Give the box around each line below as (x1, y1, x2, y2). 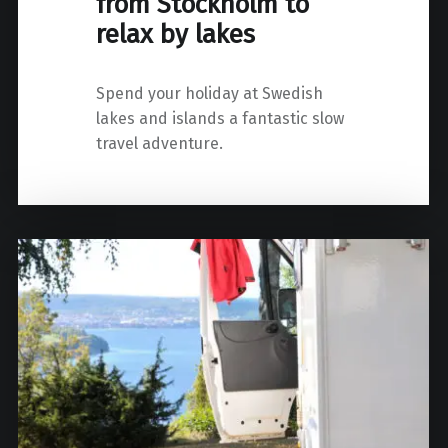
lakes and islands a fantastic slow (96, 108, 345, 128)
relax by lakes (96, 19, 256, 51)
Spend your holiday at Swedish (96, 83, 324, 103)
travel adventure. (96, 133, 224, 153)
